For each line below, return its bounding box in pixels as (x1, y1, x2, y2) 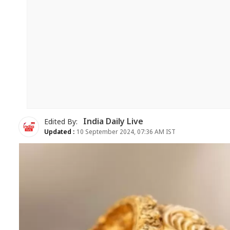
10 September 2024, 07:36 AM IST (75, 128, 176, 137)
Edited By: (44, 117, 80, 127)
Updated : (44, 128, 75, 137)
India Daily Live (83, 117, 143, 128)
